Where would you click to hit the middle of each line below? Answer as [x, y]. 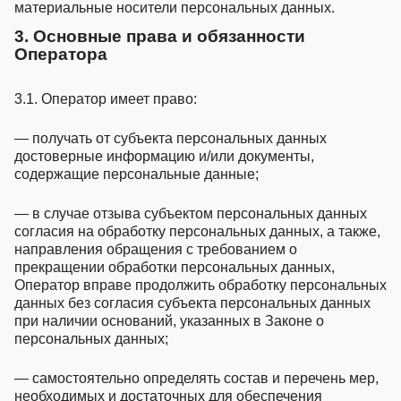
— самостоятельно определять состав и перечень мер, [196, 378]
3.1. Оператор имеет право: [106, 98]
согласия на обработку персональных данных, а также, [197, 231]
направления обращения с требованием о [156, 249]
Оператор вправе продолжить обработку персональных [200, 285]
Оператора [61, 54]
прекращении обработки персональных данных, [175, 267]
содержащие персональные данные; [137, 174]
